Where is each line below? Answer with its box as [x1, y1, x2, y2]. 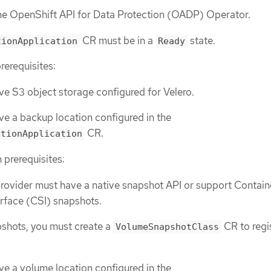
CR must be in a [80, 33, 155, 47]
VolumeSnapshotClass [116, 221, 219, 233]
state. [188, 33, 215, 47]
